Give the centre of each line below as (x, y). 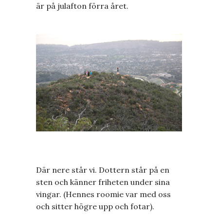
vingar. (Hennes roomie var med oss (103, 194)
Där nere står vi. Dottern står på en (103, 170)
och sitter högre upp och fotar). (95, 206)
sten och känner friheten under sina (103, 182)
